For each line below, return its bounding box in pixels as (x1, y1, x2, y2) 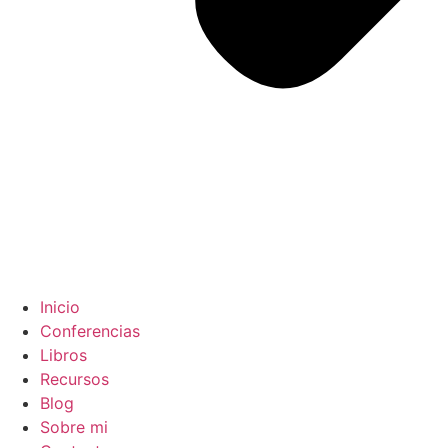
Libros (40, 345, 87, 365)
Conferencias (40, 321, 140, 341)
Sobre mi (40, 417, 108, 437)
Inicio (40, 297, 80, 317)
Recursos (40, 369, 109, 389)
